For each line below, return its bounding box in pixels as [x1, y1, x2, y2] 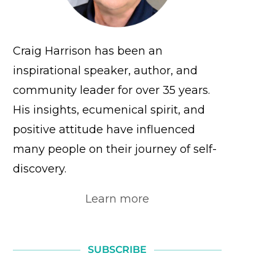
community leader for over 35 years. [13, 83, 210, 97]
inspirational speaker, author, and [13, 63, 198, 77]
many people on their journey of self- [13, 142, 217, 156]
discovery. [13, 161, 66, 176]
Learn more [85, 192, 149, 206]
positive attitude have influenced [13, 122, 195, 136]
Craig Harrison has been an [13, 44, 163, 58]
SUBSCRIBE [88, 243, 147, 255]
